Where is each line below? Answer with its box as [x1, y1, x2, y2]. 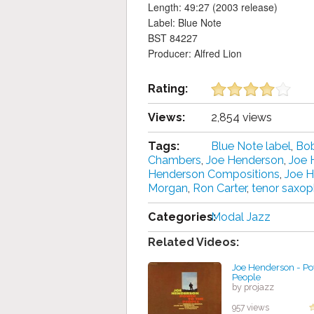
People [232, 271, 261, 283]
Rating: [148, 82, 188, 96]
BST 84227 [148, 31, 198, 46]
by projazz [232, 282, 274, 293]
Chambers [148, 153, 201, 168]
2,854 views [211, 111, 272, 125]
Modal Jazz [211, 210, 271, 224]
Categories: [148, 210, 216, 224]
